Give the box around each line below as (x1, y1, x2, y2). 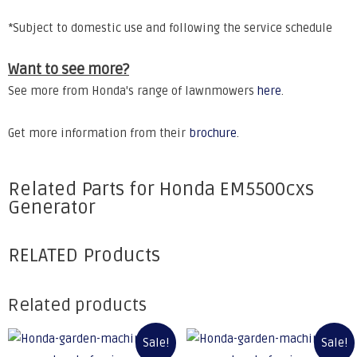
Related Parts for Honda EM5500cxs (8, 178, 314, 202)
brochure (189, 126, 237, 140)
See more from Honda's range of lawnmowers (8, 84, 257, 99)
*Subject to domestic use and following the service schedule (8, 21, 332, 35)
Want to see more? (8, 61, 129, 79)
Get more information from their (8, 126, 189, 140)
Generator (8, 196, 96, 220)
